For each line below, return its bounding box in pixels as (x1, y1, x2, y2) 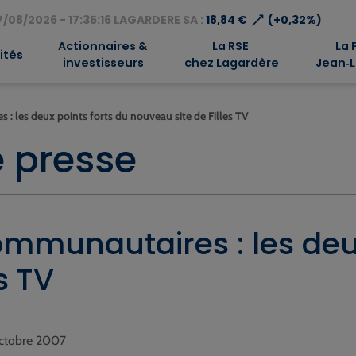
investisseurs (60, 55, 145, 71)
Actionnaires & (57, 38, 147, 54)
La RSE (211, 38, 249, 54)
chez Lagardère (181, 55, 279, 71)
